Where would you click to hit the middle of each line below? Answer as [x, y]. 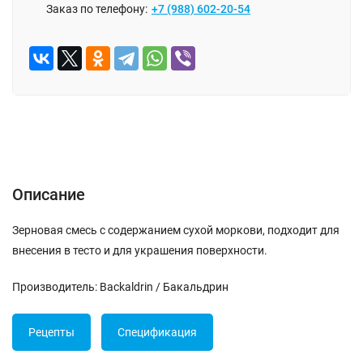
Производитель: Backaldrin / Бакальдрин [120, 287]
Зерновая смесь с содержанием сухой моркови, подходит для [176, 230]
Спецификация [157, 332]
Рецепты [51, 332]
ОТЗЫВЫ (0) [124, 144]
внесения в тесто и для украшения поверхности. [140, 250]
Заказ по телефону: [97, 9]
